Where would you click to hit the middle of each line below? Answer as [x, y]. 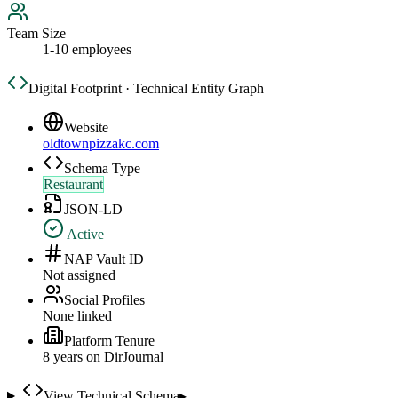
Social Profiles [104, 300]
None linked [77, 316]
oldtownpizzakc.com [101, 144]
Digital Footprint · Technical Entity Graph [146, 89]
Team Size [36, 34]
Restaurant [73, 185]
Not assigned [79, 275]
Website [86, 128]
